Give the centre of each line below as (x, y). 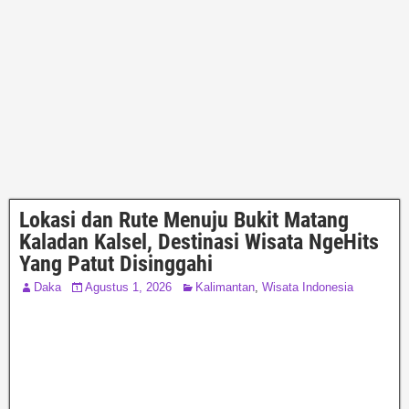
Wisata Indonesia (308, 287)
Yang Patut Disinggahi (116, 264)
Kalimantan (225, 287)
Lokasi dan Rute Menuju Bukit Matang (184, 220)
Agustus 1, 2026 (128, 287)
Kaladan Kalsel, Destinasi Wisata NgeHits (199, 242)
